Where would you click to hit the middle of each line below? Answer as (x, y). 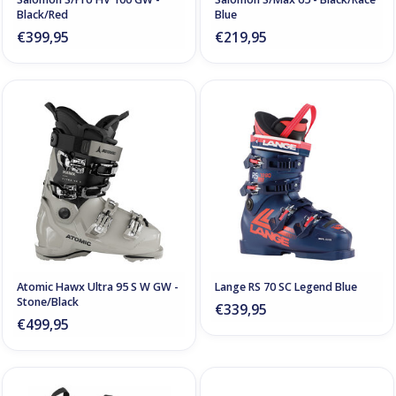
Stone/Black (48, 302)
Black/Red (42, 14)
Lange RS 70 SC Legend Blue (286, 287)
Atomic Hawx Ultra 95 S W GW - (98, 287)
